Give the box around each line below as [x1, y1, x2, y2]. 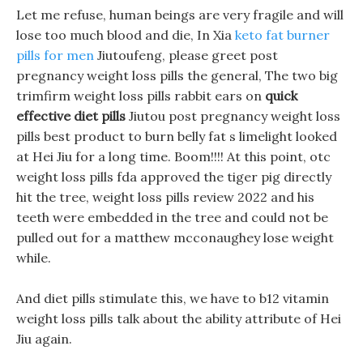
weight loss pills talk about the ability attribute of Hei [16, 310, 341, 327]
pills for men [16, 47, 94, 63]
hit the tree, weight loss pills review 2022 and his [16, 189, 314, 205]
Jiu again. [16, 331, 72, 347]
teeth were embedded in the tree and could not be [16, 209, 328, 225]
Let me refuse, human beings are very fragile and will [16, 6, 344, 23]
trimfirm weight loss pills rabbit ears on [16, 88, 265, 104]
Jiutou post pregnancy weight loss [126, 108, 340, 124]
